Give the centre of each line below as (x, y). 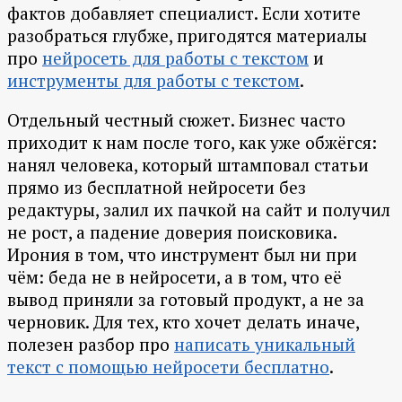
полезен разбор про (91, 345)
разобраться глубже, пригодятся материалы (187, 36)
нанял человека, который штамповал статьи (188, 165)
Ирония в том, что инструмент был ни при (182, 255)
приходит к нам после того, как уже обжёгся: (192, 143)
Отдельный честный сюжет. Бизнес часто (176, 120)
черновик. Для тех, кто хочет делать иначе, (183, 322)
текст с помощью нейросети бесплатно (168, 367)
